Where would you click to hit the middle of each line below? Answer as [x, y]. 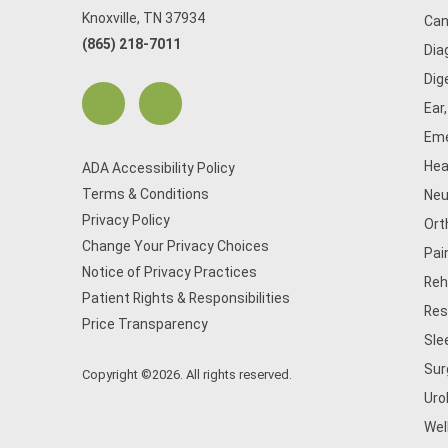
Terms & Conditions [145, 194]
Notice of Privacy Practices [169, 272]
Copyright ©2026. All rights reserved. [187, 374]
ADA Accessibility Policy [158, 168]
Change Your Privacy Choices [175, 246]
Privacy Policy [126, 220]
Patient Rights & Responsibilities [186, 298]
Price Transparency [145, 324]
